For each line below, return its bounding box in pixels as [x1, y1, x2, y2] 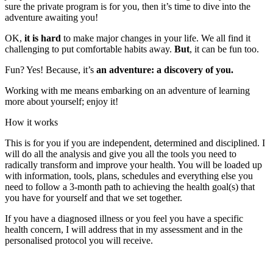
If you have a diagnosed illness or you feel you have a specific [5, 213, 243, 224]
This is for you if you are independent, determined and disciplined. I [5, 138, 265, 148]
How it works [5, 117, 58, 127]
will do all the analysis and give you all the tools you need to [5, 149, 236, 159]
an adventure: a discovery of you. [96, 65, 233, 75]
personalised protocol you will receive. [5, 235, 153, 246]
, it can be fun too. [190, 44, 259, 54]
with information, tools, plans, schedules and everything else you [5, 171, 253, 181]
